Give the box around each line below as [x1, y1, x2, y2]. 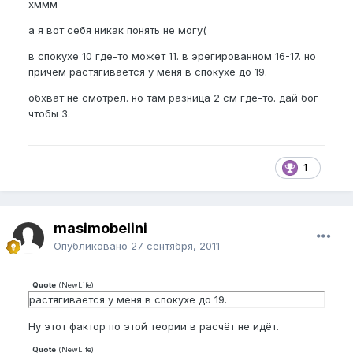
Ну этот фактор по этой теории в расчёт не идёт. [28, 319, 279, 333]
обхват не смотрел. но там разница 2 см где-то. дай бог [28, 91, 318, 104]
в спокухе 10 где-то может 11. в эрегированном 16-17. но [28, 49, 316, 62]
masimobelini [54, 219, 147, 236]
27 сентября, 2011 [131, 239, 220, 252]
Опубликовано [54, 239, 131, 252]
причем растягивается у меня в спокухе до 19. [28, 65, 267, 78]
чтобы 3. [28, 106, 70, 120]
